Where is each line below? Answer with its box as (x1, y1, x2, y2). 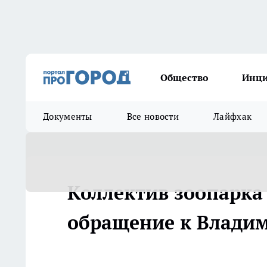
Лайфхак (213, 111, 252, 122)
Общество (160, 72, 209, 83)
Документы (43, 111, 92, 122)
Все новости (126, 111, 179, 122)
